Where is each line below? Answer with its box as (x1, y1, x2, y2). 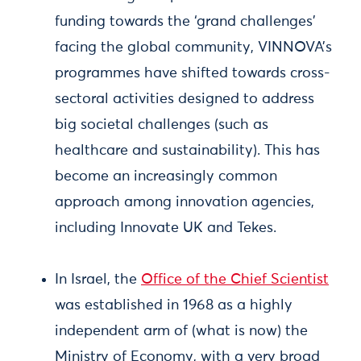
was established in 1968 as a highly (55, 298, 293, 313)
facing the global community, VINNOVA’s (55, 40, 332, 55)
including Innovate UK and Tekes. (55, 221, 276, 235)
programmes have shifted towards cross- (55, 66, 330, 81)
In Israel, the (55, 272, 141, 287)
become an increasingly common (55, 169, 277, 184)
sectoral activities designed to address (55, 92, 314, 106)
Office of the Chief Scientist (141, 272, 329, 287)
